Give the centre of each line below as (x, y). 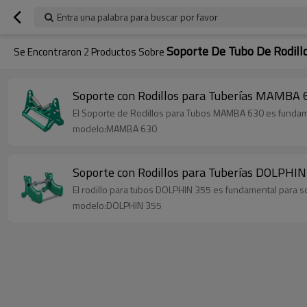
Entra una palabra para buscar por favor (137, 17)
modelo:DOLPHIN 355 (117, 205)
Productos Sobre (128, 52)
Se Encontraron (49, 52)
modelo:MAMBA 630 (115, 128)
